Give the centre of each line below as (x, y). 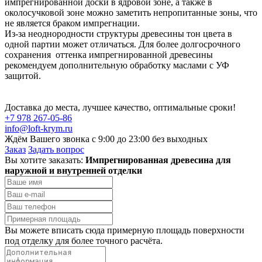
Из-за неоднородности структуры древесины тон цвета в (118, 33)
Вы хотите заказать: (45, 160)
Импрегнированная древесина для (158, 160)
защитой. (23, 75)
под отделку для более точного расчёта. (84, 240)
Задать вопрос (56, 149)
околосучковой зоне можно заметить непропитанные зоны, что (131, 12)
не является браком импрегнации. (72, 23)
